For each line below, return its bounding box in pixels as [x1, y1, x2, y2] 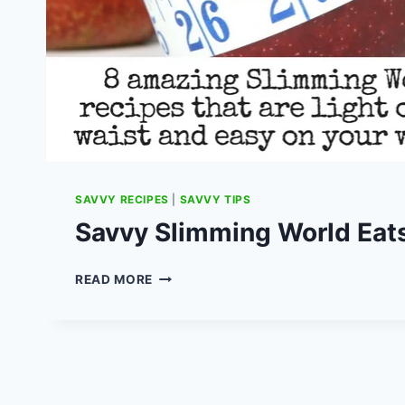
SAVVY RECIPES [75, 193, 169, 207]
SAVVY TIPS [179, 193, 251, 207]
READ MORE [75, 272, 154, 287]
